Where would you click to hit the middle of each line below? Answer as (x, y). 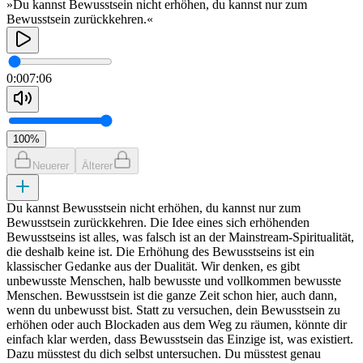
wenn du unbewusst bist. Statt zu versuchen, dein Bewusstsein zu (173, 310)
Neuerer (51, 166)
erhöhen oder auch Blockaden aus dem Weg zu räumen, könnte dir (177, 325)
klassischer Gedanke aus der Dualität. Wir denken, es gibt (153, 266)
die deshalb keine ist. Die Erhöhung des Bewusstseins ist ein (160, 252)
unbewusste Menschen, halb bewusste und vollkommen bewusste (174, 281)
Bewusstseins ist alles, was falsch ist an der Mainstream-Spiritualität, (180, 237)
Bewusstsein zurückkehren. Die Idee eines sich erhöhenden (158, 222)
